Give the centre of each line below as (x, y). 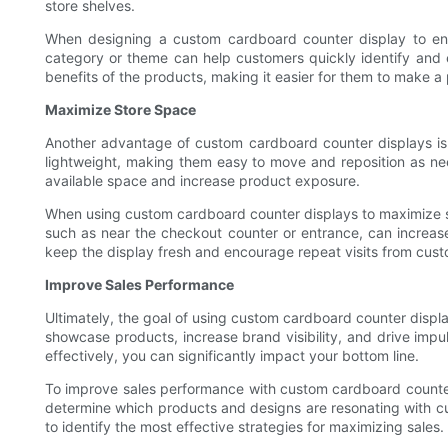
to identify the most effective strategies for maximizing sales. (244, 427)
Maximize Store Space (120, 110)
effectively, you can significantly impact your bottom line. (232, 356)
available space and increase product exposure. (202, 181)
